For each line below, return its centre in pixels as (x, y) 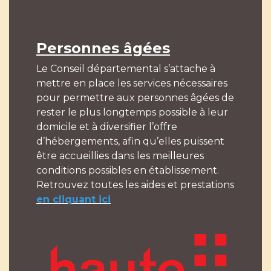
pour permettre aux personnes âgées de (135, 98)
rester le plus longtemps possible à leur (132, 113)
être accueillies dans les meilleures (120, 156)
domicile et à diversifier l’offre (107, 127)
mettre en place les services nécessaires (132, 83)
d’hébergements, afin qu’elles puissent (130, 142)
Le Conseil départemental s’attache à (126, 69)
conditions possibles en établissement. (128, 171)
